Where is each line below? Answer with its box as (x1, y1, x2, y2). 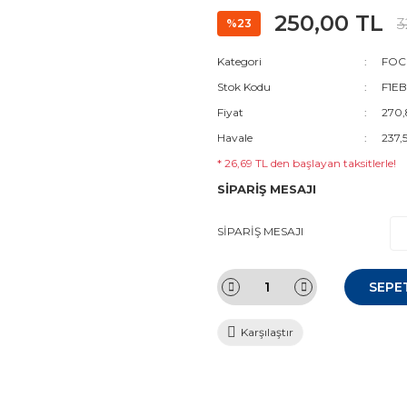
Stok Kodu (217, 80, 271, 94)
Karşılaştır (241, 325, 293, 339)
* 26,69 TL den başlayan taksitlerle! (217, 156, 396, 170)
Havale (217, 131, 253, 144)
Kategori (217, 55, 262, 68)
